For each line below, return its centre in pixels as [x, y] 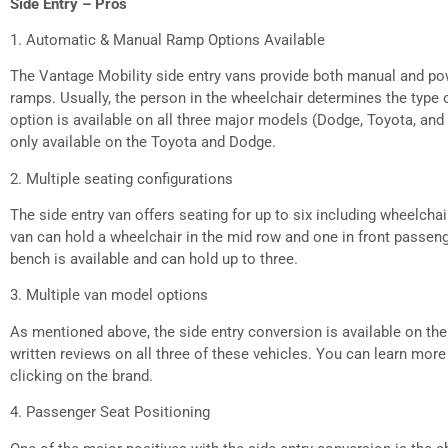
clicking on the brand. [81, 375]
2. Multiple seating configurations [121, 178]
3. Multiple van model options [109, 295]
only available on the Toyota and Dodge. [143, 142]
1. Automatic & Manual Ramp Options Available [167, 39]
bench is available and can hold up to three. [154, 259]
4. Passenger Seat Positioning [110, 412]
